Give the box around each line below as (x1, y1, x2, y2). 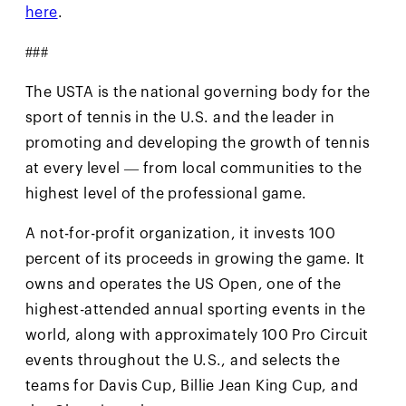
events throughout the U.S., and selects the (25, 353, 341, 369)
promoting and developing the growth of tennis (25, 136, 370, 151)
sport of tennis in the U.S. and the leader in (25, 111, 334, 126)
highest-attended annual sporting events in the (25, 303, 366, 318)
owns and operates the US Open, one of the (25, 277, 342, 293)
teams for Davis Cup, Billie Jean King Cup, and (25, 379, 359, 394)
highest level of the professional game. (25, 187, 307, 202)
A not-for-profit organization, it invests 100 (25, 227, 335, 242)
